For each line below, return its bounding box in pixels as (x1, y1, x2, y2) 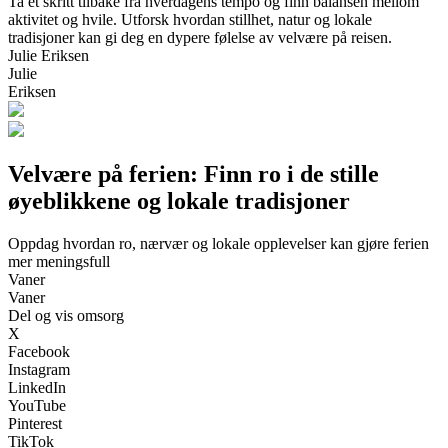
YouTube (8, 396, 66, 414)
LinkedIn (8, 378, 66, 396)
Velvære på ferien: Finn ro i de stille (8, 160, 379, 187)
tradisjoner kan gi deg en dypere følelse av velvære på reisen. (8, 28, 392, 46)
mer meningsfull (8, 252, 110, 270)
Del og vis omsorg (8, 306, 124, 324)
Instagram (8, 360, 70, 378)
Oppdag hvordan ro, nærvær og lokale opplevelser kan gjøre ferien (8, 234, 429, 252)
